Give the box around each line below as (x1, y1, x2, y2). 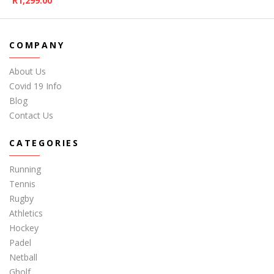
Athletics (9, 207, 43, 219)
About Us (9, 65, 46, 77)
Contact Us (9, 109, 53, 121)
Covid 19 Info (9, 80, 62, 92)
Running (9, 163, 41, 175)
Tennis (9, 177, 35, 190)
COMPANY (9, 39, 65, 51)
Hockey (9, 221, 39, 234)
